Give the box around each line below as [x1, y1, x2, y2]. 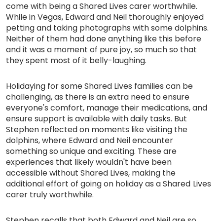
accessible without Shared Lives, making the [6, 167, 176, 179]
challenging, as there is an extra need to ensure [6, 91, 190, 103]
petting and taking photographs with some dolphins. [6, 22, 209, 34]
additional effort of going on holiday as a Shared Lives [6, 178, 211, 189]
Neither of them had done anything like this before [6, 33, 202, 44]
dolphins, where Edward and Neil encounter [6, 134, 174, 146]
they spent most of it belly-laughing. [6, 54, 147, 66]
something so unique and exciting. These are [6, 145, 177, 157]
